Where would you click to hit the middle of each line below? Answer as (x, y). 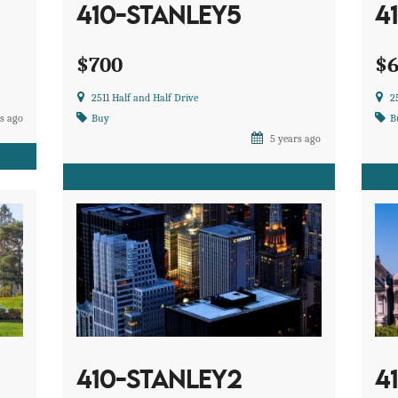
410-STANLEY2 (159, 382)
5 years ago (295, 139)
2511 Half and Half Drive (145, 98)
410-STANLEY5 (159, 18)
